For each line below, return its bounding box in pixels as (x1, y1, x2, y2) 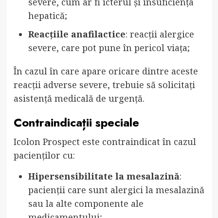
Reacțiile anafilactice (28, 28, 126, 40)
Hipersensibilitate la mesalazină (28, 170, 180, 182)
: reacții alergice (125, 28, 194, 40)
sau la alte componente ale (28, 198, 144, 210)
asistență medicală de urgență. (13, 92, 145, 105)
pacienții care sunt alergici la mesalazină (28, 184, 204, 196)
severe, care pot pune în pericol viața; (28, 42, 190, 54)
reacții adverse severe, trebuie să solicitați (13, 79, 195, 91)
